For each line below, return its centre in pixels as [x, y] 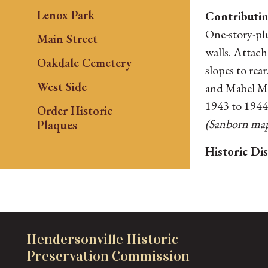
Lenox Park [66, 15]
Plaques [57, 125]
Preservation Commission [108, 256]
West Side [62, 86]
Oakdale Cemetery [84, 63]
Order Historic [74, 110]
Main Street [67, 39]
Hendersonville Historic [102, 239]
